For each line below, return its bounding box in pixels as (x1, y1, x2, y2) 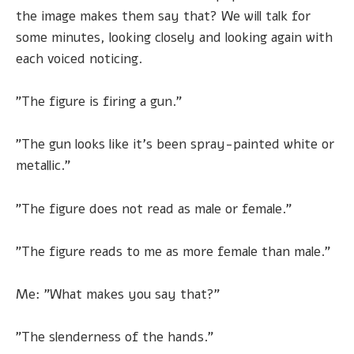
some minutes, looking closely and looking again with (16, 28, 333, 47)
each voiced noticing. (16, 50, 142, 69)
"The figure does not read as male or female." (16, 199, 292, 218)
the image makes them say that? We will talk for (16, 7, 311, 26)
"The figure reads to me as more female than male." (16, 242, 330, 261)
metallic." (16, 156, 70, 175)
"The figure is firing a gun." (16, 92, 182, 111)
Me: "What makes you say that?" (16, 285, 220, 304)
